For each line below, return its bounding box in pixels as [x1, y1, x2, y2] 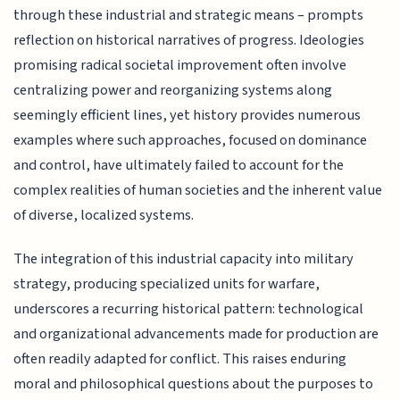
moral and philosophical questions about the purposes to [13, 372, 374, 395]
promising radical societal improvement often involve [13, 54, 347, 77]
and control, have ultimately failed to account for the [13, 154, 345, 177]
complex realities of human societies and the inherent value [13, 179, 383, 202]
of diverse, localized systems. [13, 204, 195, 227]
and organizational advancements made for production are [13, 322, 379, 345]
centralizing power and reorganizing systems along [13, 79, 333, 102]
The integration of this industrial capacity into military [13, 247, 354, 270]
